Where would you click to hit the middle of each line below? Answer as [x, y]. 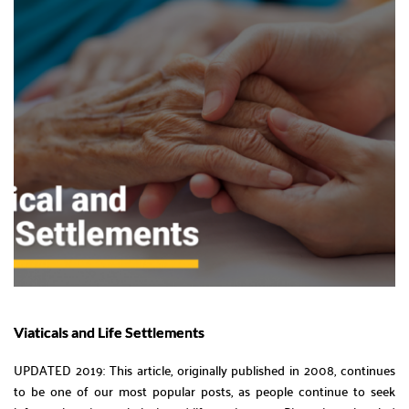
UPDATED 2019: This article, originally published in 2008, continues [204, 369]
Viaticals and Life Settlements [109, 331]
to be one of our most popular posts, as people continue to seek [204, 390]
